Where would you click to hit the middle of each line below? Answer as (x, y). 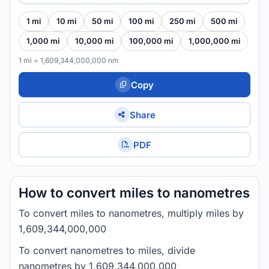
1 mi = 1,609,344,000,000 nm (69, 60)
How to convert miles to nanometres (134, 193)
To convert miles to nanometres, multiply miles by (131, 213)
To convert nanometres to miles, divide (107, 250)
